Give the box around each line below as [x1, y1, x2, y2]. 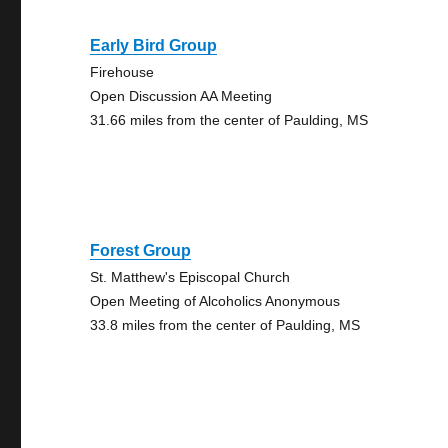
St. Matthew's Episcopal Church [90, 269, 291, 285]
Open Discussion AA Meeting [90, 88, 273, 104]
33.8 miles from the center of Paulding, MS [90, 317, 361, 333]
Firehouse [90, 64, 155, 80]
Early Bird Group [90, 37, 218, 54]
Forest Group [90, 242, 192, 259]
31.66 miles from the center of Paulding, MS [90, 112, 369, 128]
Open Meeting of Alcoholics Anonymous [90, 293, 341, 309]
